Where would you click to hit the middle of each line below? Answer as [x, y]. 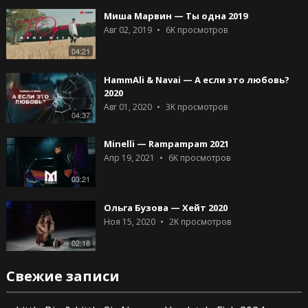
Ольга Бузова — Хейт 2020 [165, 208]
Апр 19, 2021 [129, 158]
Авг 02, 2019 [128, 30]
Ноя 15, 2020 [129, 222]
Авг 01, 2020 [128, 107]
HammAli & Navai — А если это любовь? [196, 80]
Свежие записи [63, 276]
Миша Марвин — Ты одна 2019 [175, 16]
